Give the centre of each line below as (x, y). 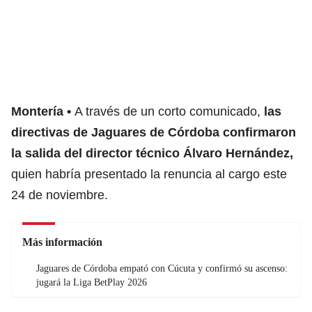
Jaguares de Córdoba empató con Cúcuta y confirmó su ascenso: (162, 268)
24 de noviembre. (60, 195)
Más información (62, 242)
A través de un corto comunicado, (169, 111)
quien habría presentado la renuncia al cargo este (149, 174)
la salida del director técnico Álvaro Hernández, (152, 153)
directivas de (51, 132)
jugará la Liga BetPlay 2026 (92, 282)
